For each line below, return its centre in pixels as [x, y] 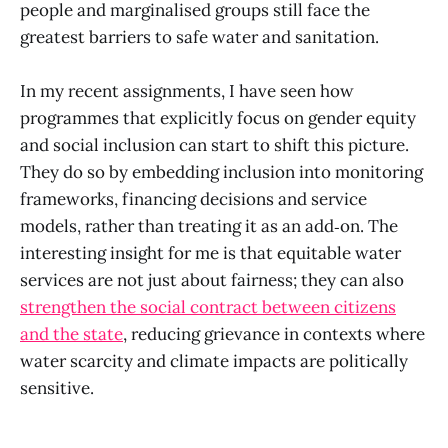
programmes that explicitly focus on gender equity [218, 118]
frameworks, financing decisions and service [193, 199]
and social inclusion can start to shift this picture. [214, 145]
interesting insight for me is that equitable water [210, 253]
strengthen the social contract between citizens [208, 307]
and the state [71, 334]
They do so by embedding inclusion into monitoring [221, 172]
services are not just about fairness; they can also [212, 280]
